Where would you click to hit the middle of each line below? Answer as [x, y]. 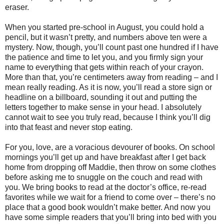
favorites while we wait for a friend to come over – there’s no [110, 197]
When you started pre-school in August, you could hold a [104, 27]
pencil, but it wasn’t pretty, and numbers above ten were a [106, 37]
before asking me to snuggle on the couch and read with [104, 177]
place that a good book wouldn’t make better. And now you [108, 207]
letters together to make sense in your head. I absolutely [103, 107]
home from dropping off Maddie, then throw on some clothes [110, 167]
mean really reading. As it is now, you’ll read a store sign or [108, 87]
